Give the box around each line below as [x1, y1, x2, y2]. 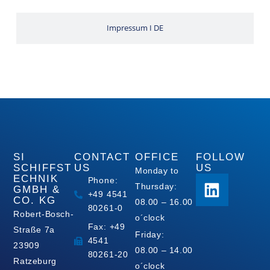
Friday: [134, 230, 165, 240]
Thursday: [134, 181, 177, 192]
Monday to [134, 166, 179, 176]
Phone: [87, 175, 118, 186]
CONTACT [74, 151, 131, 163]
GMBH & [13, 184, 61, 196]
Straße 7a [13, 225, 55, 235]
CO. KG [13, 195, 57, 207]
